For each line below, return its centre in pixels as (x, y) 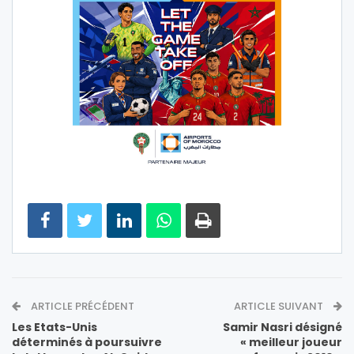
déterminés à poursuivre (87, 342)
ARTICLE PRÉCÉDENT (81, 306)
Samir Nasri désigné (282, 327)
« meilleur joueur (291, 342)
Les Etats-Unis (55, 327)
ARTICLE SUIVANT (280, 306)
